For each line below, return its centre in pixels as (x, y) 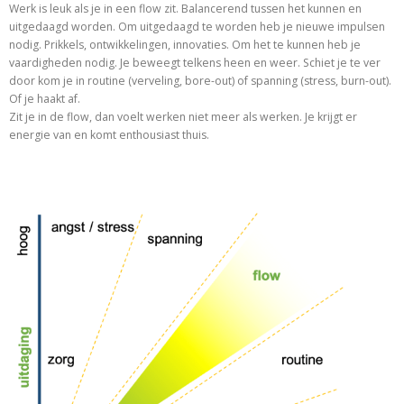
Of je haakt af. (45, 98)
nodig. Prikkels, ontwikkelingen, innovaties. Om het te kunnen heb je (185, 44)
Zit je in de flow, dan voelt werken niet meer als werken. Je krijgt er (183, 116)
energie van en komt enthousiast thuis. (109, 134)
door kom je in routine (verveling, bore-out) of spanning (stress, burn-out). (200, 80)
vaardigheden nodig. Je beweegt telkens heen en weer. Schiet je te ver (195, 62)
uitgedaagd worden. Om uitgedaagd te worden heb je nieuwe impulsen (197, 26)
